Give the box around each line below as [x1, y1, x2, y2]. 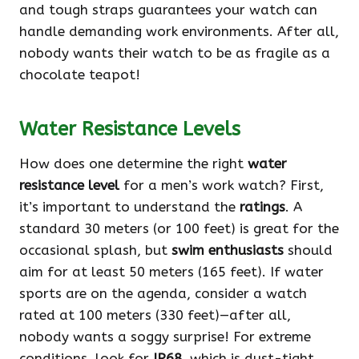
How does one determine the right [19, 155, 248, 172]
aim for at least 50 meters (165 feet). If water [19, 264, 324, 280]
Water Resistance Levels [19, 118, 240, 141]
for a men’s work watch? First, [119, 177, 324, 194]
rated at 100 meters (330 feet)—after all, [19, 307, 291, 324]
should [284, 242, 333, 259]
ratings [240, 199, 285, 216]
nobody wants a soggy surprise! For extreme [19, 329, 311, 345]
